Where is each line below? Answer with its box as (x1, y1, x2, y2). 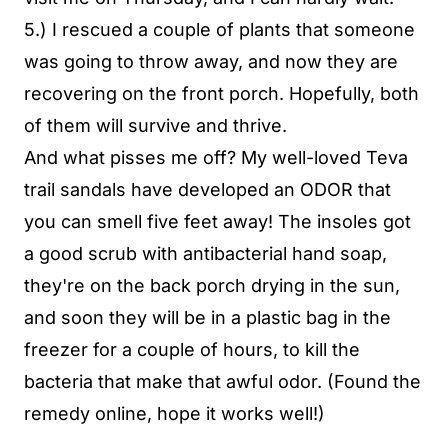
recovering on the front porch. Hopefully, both (24, 82, 419, 104)
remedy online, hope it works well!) (24, 402, 325, 424)
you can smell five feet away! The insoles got (24, 210, 411, 232)
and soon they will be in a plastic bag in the (24, 306, 391, 328)
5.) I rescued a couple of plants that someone (24, 18, 415, 40)
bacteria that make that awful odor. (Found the (24, 370, 421, 392)
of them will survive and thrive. (24, 114, 287, 136)
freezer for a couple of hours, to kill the (24, 338, 360, 360)
